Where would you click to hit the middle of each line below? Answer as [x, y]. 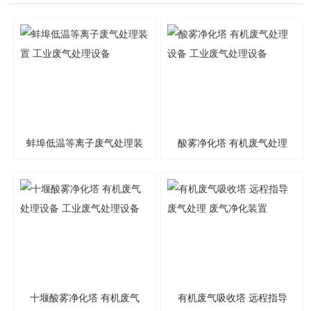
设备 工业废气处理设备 [232, 174]
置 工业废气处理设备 [84, 174]
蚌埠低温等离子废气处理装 [84, 143]
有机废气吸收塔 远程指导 [232, 298]
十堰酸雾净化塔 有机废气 [84, 298]
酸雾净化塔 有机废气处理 [232, 143]
